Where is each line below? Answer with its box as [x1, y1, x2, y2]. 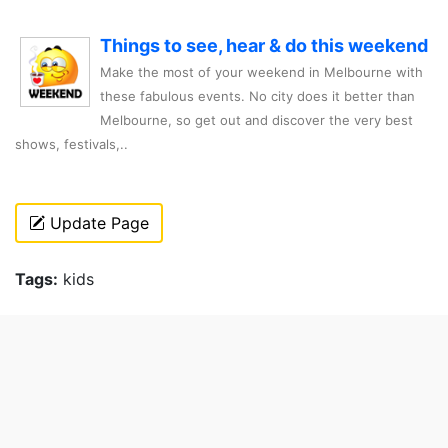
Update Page [45, 213, 149, 234]
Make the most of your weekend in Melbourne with [100, 64, 423, 81]
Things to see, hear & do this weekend [100, 35, 428, 57]
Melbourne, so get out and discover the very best [100, 112, 413, 129]
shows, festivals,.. [15, 136, 128, 153]
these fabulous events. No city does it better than [100, 88, 415, 105]
